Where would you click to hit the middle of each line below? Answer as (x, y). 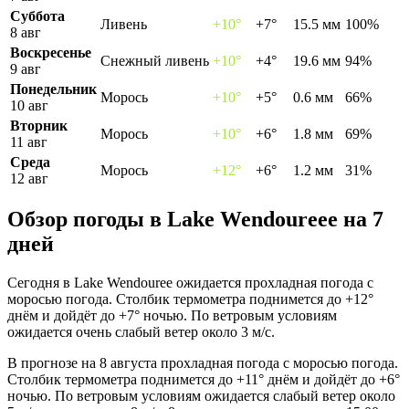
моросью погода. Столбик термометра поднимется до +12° (190, 299)
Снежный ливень (155, 60)
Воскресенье (51, 52)
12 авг (29, 178)
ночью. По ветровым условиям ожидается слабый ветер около (201, 396)
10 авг (29, 105)
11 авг (29, 142)
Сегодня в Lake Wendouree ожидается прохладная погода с (190, 283)
